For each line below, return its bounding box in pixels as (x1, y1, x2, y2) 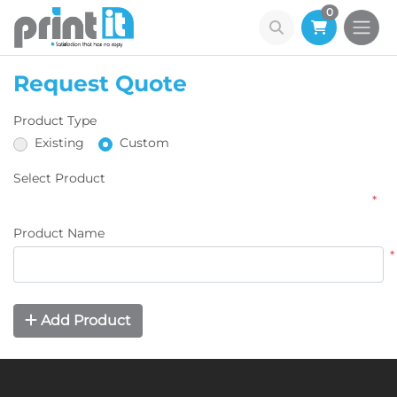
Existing (35, 135, 84, 152)
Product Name (13, 225, 105, 242)
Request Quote (13, 70, 187, 97)
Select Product (13, 170, 105, 187)
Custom (120, 135, 169, 152)
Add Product (37, 311, 131, 329)
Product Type (13, 113, 97, 129)
